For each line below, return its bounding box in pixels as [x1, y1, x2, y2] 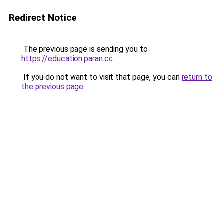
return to [182, 73, 212, 82]
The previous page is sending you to [21, 44, 147, 54]
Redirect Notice [9, 12, 76, 23]
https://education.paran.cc [21, 54, 113, 63]
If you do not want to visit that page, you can [21, 73, 182, 82]
